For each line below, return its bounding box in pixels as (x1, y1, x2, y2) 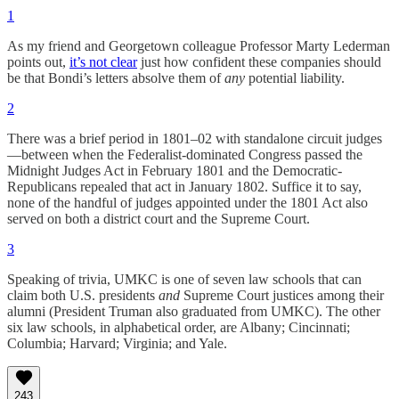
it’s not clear (69, 53, 137, 69)
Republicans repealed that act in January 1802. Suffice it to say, (7, 178, 362, 194)
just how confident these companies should (137, 53, 381, 69)
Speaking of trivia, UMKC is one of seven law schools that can (7, 271, 362, 287)
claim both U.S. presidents (7, 287, 159, 303)
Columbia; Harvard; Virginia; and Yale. (7, 335, 227, 351)
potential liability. (245, 69, 345, 85)
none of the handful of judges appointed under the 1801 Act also (7, 194, 368, 210)
